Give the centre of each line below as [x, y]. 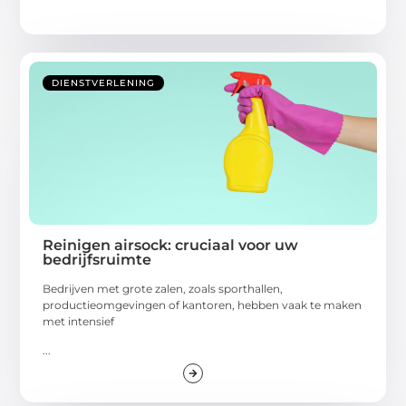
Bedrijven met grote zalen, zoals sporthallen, [163, 288]
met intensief [79, 321]
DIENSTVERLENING [104, 82]
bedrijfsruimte [97, 259]
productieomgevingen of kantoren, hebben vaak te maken [203, 304]
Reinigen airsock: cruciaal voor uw [171, 245]
